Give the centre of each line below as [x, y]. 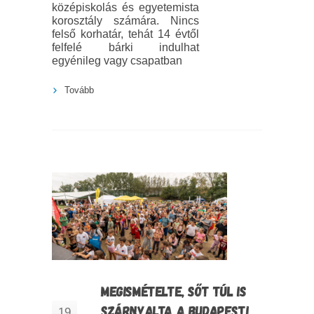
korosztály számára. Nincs [125, 21]
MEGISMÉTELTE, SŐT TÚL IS [174, 291]
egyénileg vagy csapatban [117, 61]
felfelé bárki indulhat [125, 48]
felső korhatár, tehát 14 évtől [125, 34]
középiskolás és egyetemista [125, 8]
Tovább [79, 90]
